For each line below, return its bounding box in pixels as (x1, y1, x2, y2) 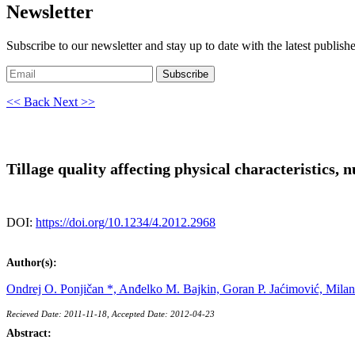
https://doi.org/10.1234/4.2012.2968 (36, 215, 216, 229)
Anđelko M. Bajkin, (119, 281, 223, 296)
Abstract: (6, 326, 52, 339)
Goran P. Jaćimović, (223, 281, 326, 296)
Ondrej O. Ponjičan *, (6, 281, 119, 296)
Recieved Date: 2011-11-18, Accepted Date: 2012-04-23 (6, 308, 215, 319)
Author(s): (6, 256, 57, 269)
